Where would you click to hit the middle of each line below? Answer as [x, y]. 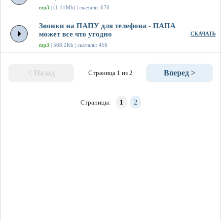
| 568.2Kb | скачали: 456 [78, 45]
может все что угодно [75, 34]
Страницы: [96, 103]
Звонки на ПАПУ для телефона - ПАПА [107, 26]
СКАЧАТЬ [203, 34]
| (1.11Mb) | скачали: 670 [79, 8]
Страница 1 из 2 [110, 73]
